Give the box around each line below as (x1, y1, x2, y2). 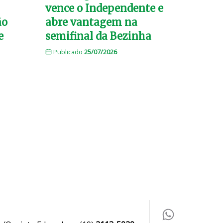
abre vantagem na (45, 15, 137, 28)
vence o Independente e (45, 1, 163, 14)
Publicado (51, 47, 84, 56)
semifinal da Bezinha (45, 29, 151, 42)
